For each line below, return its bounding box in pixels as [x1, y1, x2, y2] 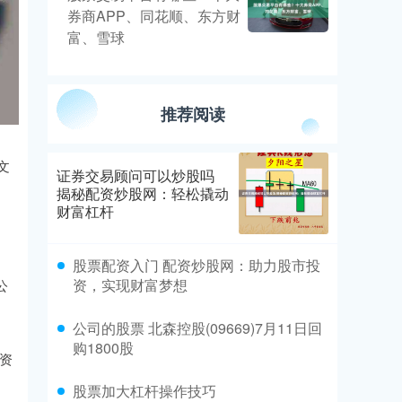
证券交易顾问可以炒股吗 [57, 164, 214, 186]
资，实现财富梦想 [73, 274, 188, 295]
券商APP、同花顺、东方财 [67, 5, 240, 27]
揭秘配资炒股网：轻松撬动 [57, 182, 229, 204]
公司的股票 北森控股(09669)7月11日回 [73, 317, 322, 338]
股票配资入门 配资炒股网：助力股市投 [73, 254, 320, 275]
